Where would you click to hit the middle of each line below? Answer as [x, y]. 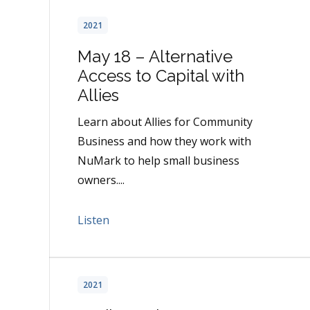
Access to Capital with [161, 76]
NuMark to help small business [158, 161]
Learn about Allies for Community [165, 122]
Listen [93, 220]
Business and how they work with [164, 142]
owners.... [101, 180]
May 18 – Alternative [155, 57]
